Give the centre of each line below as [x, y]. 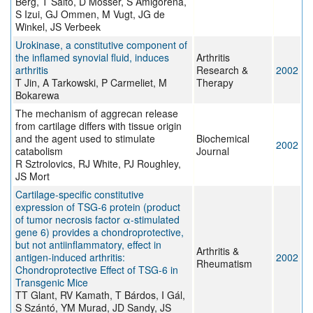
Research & [222, 70]
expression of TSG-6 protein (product [98, 207]
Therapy [215, 83]
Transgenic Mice [52, 283]
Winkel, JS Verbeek [58, 27]
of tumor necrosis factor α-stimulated [97, 220]
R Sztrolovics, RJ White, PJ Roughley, [98, 164]
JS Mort [32, 176]
